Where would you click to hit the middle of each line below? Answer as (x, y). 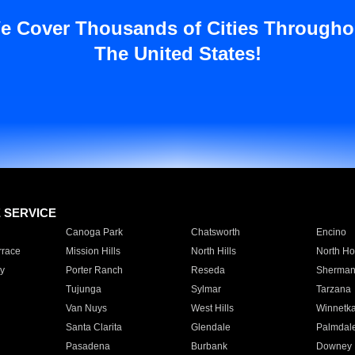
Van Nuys (86, 308)
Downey (334, 346)
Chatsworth (215, 232)
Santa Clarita (94, 327)
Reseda (208, 270)
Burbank (209, 346)
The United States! (177, 53)
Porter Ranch (94, 270)
